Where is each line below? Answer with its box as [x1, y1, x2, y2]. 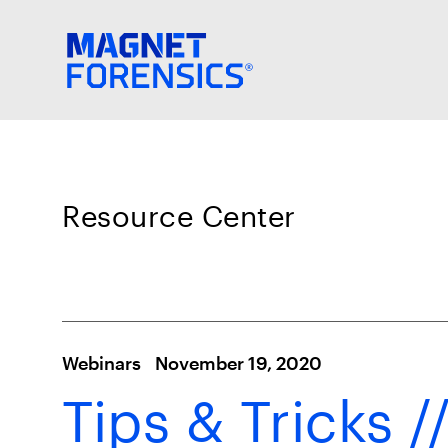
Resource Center [62, 199, 296, 233]
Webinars [62, 352, 141, 374]
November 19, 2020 [155, 352, 322, 374]
